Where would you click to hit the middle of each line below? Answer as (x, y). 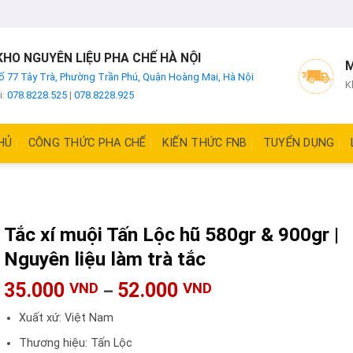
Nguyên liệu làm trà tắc (104, 259)
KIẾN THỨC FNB (204, 143)
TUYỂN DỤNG (299, 143)
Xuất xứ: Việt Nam (66, 318)
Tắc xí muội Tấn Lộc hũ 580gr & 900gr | (171, 234)
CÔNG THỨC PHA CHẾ (87, 143)
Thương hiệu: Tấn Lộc (75, 343)
